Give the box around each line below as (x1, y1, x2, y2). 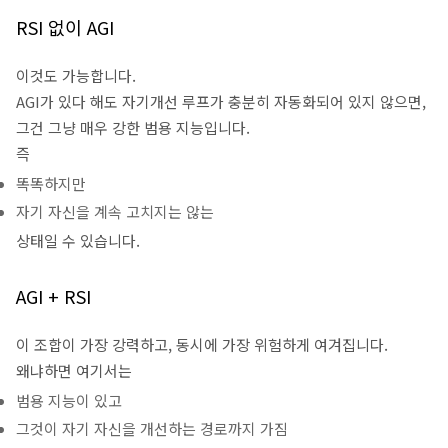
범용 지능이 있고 (16, 390, 122, 411)
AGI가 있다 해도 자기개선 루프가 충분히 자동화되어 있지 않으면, (16, 91, 426, 112)
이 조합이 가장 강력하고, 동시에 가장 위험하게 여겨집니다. (16, 334, 388, 355)
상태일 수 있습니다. (16, 230, 140, 251)
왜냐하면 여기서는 (16, 360, 132, 381)
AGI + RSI (16, 283, 91, 309)
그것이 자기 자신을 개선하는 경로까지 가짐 (16, 418, 288, 439)
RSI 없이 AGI (16, 14, 114, 40)
